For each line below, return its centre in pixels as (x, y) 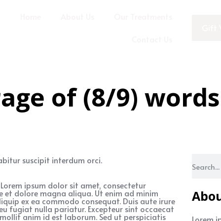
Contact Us (152, 39)
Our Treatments (143, 16)
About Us (77, 16)
